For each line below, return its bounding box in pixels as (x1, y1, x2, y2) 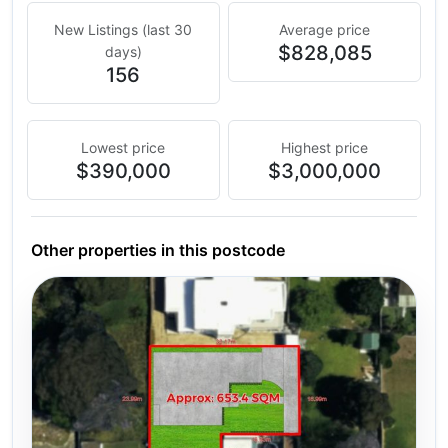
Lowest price (81, 138, 166, 156)
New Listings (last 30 (54, 20, 193, 38)
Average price (279, 20, 371, 38)
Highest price (281, 138, 369, 156)
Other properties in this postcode (30, 239, 285, 260)
